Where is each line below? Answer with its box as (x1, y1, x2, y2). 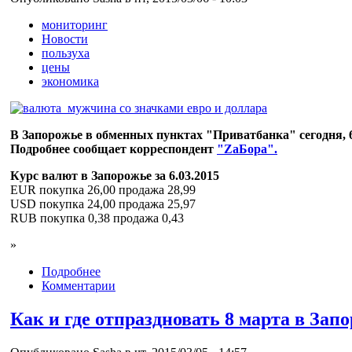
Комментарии (42, 279, 115, 293)
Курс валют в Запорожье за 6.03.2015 (10, 169, 219, 183)
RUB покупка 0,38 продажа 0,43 (10, 211, 184, 225)
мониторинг (42, 18, 108, 32)
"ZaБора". (217, 142, 277, 156)
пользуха (42, 46, 90, 60)
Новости (42, 32, 88, 46)
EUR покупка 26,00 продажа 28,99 (10, 183, 196, 197)
